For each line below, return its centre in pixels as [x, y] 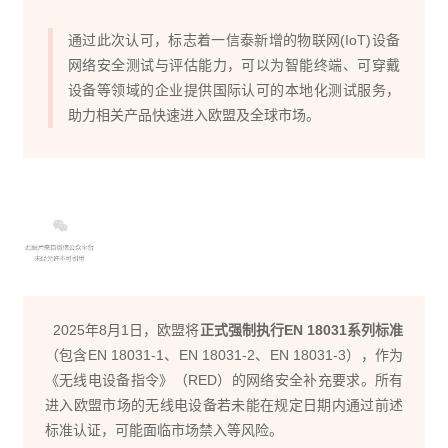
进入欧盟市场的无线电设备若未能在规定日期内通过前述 [224, 404]
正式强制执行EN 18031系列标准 [301, 329]
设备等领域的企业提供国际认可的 [176, 90]
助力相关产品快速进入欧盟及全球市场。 [193, 115]
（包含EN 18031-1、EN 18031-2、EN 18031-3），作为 [224, 354]
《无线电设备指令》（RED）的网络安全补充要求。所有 [224, 379]
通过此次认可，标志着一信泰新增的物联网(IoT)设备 [234, 40]
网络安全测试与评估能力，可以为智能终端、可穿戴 [234, 65]
